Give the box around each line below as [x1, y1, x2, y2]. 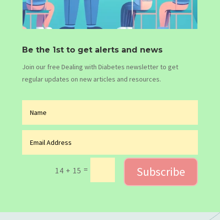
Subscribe [137, 164, 186, 179]
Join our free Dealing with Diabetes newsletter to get [22, 62, 178, 72]
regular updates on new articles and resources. [22, 75, 161, 84]
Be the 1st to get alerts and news [22, 45, 163, 55]
